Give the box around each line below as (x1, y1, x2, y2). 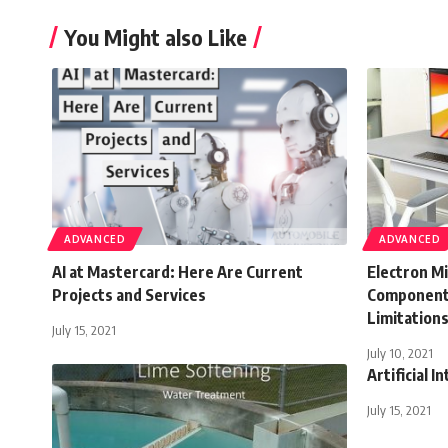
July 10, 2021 (367, 344, 433, 361)
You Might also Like (64, 22, 247, 51)
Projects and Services (52, 284, 206, 305)
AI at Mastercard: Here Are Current (52, 261, 303, 282)
